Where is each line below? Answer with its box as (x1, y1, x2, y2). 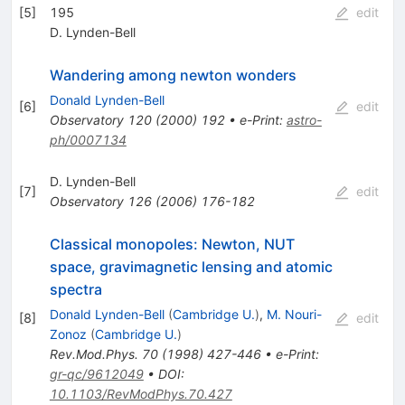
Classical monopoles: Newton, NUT (49, 234, 295, 253)
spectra (49, 279, 102, 298)
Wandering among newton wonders (49, 65, 297, 84)
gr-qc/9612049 (49, 365, 144, 381)
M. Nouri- (266, 306, 322, 322)
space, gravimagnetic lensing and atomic (49, 257, 333, 276)
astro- (286, 111, 322, 127)
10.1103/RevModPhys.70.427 (49, 385, 232, 401)
